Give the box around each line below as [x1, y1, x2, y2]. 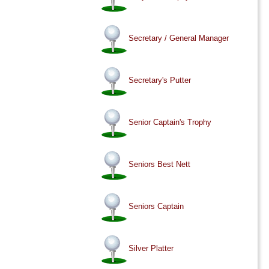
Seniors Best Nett [128, 160, 191, 169]
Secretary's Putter [128, 76, 192, 85]
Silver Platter [128, 244, 174, 253]
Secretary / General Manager [128, 34, 229, 43]
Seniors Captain [128, 202, 184, 211]
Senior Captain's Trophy [128, 118, 212, 127]
